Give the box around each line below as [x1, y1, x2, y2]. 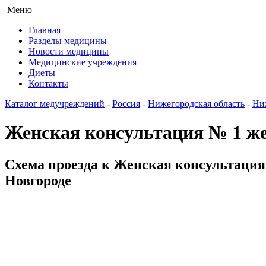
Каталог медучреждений [5, 99, 104, 109]
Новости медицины [28, 46, 109, 56]
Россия [112, 99, 140, 109]
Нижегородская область [148, 99, 245, 109]
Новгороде [5, 172, 71, 188]
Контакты [28, 78, 68, 88]
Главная [28, 25, 61, 35]
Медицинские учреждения [28, 57, 137, 67]
